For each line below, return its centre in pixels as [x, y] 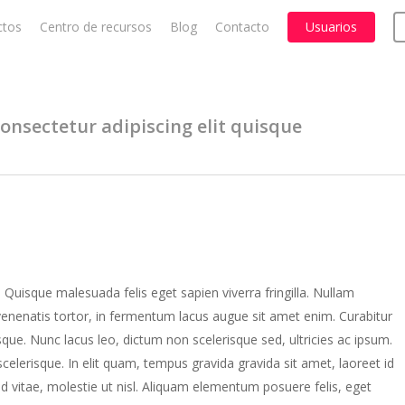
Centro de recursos [96, 27]
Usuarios [331, 27]
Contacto [242, 27]
